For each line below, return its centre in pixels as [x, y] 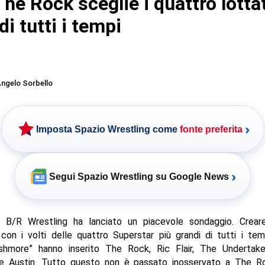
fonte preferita [211, 129]
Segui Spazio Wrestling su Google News [139, 176]
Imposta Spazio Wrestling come [108, 129]
